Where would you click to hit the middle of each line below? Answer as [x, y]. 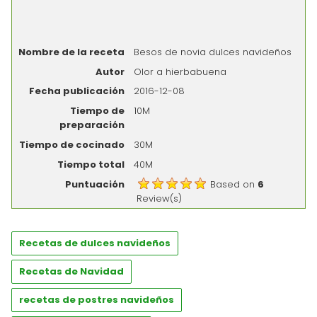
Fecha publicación [77, 91]
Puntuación [95, 184]
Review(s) [160, 198]
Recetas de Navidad [71, 272]
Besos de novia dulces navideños [213, 52]
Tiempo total [91, 164]
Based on [233, 184]
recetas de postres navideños [97, 300]
